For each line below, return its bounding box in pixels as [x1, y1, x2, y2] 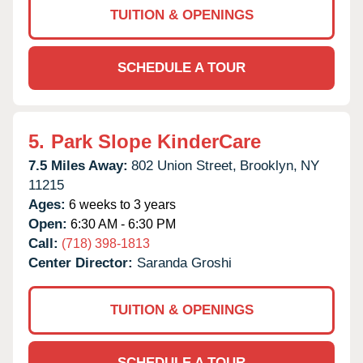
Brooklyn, [240, 157, 297, 173]
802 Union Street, [131, 157, 237, 173]
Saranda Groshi [137, 254, 232, 271]
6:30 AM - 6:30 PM [67, 216, 176, 231]
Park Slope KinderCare [51, 130, 261, 152]
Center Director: [28, 254, 137, 271]
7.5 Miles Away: [28, 157, 128, 173]
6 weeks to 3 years [66, 197, 176, 211]
